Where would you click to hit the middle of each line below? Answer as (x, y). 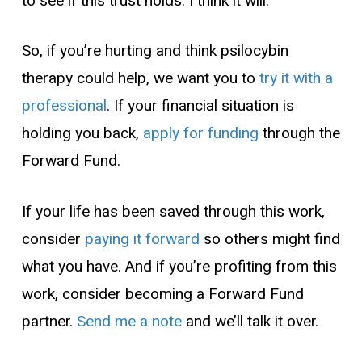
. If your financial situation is (200, 106)
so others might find (269, 239)
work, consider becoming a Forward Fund (162, 294)
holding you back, (82, 133)
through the (299, 133)
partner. (49, 321)
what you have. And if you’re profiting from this (179, 266)
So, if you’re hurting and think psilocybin (155, 51)
